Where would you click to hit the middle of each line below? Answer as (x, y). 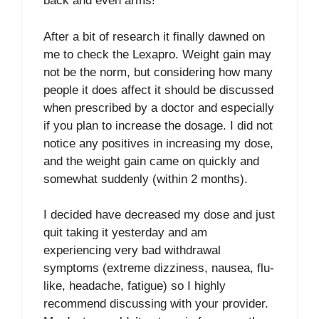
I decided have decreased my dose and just (159, 215)
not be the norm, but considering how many (158, 72)
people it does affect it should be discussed (158, 90)
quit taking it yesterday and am (125, 232)
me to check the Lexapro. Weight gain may (157, 54)
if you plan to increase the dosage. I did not (158, 125)
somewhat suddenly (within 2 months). (146, 179)
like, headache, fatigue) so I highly (135, 286)
